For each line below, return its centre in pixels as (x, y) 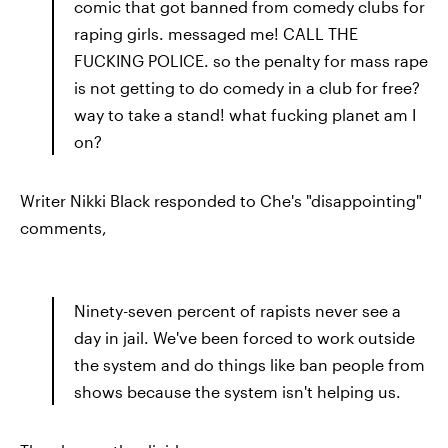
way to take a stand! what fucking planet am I (245, 114)
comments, (63, 227)
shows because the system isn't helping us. (237, 391)
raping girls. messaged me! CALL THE (216, 33)
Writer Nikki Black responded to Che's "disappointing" (221, 200)
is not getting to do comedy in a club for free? (247, 87)
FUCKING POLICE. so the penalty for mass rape (251, 60)
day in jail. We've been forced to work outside (244, 337)
